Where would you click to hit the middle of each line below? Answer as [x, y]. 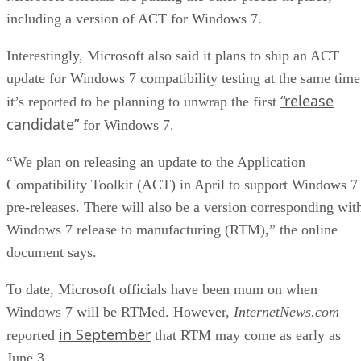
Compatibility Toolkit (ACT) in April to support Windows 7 [182, 184]
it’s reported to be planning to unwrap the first [143, 101]
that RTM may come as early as [246, 335]
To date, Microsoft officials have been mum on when [162, 289]
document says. [52, 252]
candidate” [43, 124]
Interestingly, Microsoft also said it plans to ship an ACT [173, 55]
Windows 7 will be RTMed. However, [120, 311]
